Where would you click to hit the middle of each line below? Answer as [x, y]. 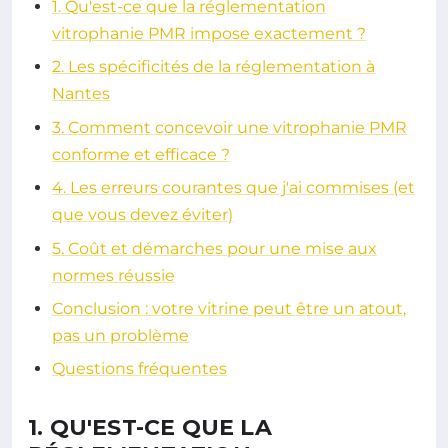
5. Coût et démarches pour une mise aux [214, 248]
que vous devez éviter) [142, 215]
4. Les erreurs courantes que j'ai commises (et [233, 188]
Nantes [81, 94]
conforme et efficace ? [141, 154]
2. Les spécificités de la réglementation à [213, 67]
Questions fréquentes [139, 369]
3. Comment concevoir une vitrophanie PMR [229, 127]
